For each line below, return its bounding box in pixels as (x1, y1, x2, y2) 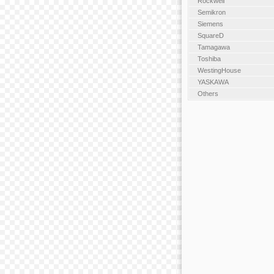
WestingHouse (197, 66, 241, 74)
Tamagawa (197, 43, 230, 51)
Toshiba (197, 54, 221, 62)
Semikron (197, 8, 226, 16)
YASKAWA (197, 78, 229, 86)
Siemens (197, 20, 223, 28)
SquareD (197, 31, 224, 39)
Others (197, 89, 218, 97)
